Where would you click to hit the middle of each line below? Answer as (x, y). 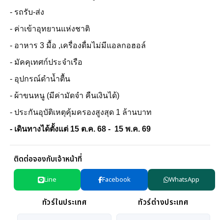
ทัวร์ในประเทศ (64, 203)
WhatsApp (184, 179)
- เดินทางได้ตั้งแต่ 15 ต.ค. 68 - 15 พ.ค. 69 (81, 129)
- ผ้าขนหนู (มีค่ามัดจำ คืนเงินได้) (65, 96)
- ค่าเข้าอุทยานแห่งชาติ (51, 29)
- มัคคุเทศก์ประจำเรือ (46, 62)
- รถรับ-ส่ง (27, 12)
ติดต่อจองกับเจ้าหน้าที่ (48, 159)
